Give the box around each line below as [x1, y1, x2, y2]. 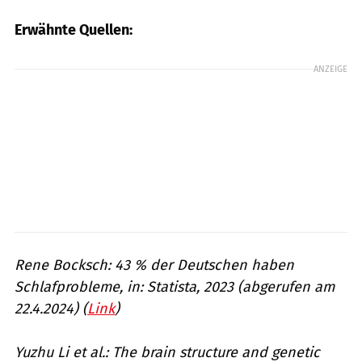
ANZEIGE [314, 63, 347, 75]
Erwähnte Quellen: [15, 21, 133, 40]
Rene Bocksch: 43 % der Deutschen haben [15, 256, 294, 275]
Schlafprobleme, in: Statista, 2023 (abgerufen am [15, 278, 335, 297]
